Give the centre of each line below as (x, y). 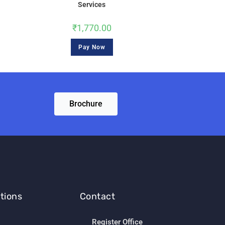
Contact (97, 196)
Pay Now (92, 47)
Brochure (86, 103)
